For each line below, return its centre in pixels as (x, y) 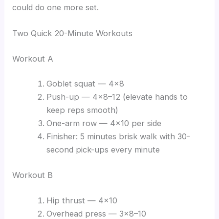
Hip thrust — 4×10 (82, 200)
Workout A (33, 58)
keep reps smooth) (82, 110)
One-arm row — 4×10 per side (104, 123)
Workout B (33, 175)
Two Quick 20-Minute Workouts (73, 33)
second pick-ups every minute (103, 150)
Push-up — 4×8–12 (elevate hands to (117, 97)
